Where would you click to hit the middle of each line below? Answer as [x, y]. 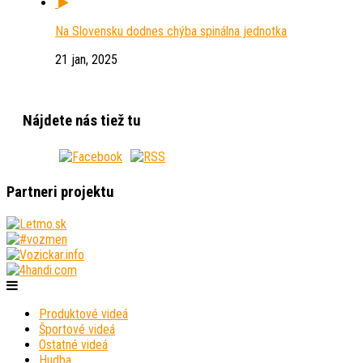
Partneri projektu [60, 192]
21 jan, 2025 [86, 60]
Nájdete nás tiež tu [81, 121]
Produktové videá [83, 314]
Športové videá [77, 330]
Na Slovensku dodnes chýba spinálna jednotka [171, 32]
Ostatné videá [73, 345]
